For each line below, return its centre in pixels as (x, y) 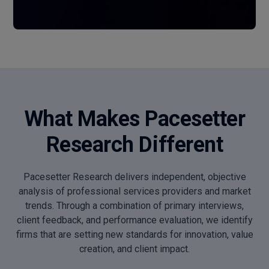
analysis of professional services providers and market (134, 191)
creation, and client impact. (134, 249)
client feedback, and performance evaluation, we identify (134, 220)
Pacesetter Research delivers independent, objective (134, 177)
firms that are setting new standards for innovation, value (134, 234)
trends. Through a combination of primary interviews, (134, 205)
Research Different (134, 144)
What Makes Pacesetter (134, 119)
